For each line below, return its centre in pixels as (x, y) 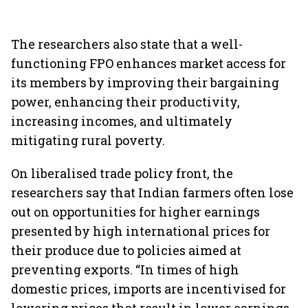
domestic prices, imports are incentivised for (148, 289)
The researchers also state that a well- (127, 44)
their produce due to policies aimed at (126, 250)
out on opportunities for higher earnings (135, 212)
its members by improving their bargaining (145, 82)
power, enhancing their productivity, (125, 102)
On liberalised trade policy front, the (122, 173)
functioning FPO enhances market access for (148, 63)
